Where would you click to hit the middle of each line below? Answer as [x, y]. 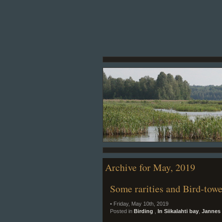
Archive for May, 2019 [150, 167]
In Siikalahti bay [178, 211]
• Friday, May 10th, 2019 [139, 204]
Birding [144, 211]
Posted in [122, 211]
